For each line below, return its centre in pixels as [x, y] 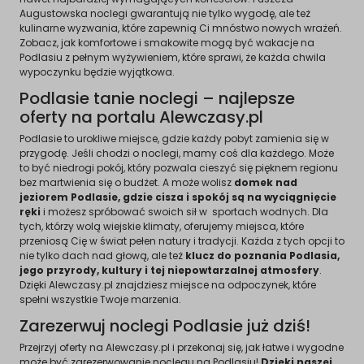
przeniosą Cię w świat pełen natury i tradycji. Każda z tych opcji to [182, 240]
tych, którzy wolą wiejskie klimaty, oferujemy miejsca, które [162, 226]
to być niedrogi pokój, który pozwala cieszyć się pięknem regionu [179, 167]
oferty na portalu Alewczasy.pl [141, 117]
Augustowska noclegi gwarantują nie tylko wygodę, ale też [165, 13]
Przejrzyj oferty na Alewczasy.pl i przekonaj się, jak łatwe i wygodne [182, 347]
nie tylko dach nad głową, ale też [102, 255]
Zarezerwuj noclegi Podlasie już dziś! [165, 325]
